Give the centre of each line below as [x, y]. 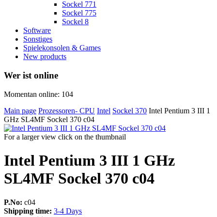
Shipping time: [28, 211]
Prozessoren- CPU [67, 110]
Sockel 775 [79, 13]
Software [37, 31]
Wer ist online [31, 76]
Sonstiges [38, 39]
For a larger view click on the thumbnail [65, 137]
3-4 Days [68, 211]
